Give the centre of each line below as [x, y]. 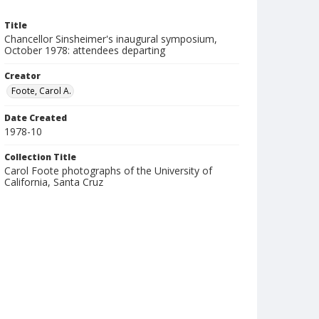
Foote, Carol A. [41, 91]
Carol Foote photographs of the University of [108, 171]
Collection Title [40, 157]
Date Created [36, 118]
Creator [22, 76]
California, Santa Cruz [54, 182]
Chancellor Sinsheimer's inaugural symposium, [111, 39]
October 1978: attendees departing [85, 50]
